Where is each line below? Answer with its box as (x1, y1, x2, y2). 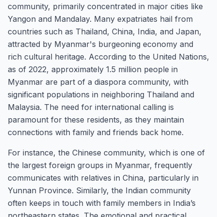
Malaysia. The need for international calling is (8, 102, 174, 112)
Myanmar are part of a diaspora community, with (8, 77, 188, 87)
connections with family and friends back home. (8, 127, 184, 137)
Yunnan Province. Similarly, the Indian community (8, 186, 191, 195)
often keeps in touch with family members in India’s (8, 198, 196, 208)
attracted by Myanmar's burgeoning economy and (8, 39, 193, 49)
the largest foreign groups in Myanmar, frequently (8, 160, 192, 170)
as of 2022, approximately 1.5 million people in (8, 64, 178, 74)
